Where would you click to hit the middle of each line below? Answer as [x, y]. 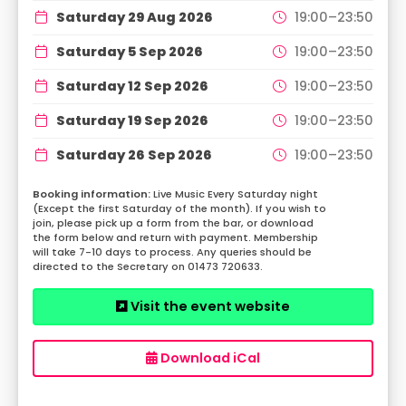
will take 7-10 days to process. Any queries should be [172, 251]
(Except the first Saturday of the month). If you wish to [179, 208]
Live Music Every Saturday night [236, 193]
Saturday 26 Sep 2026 [134, 155]
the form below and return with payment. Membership [175, 237]
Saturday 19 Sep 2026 [132, 120]
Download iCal [209, 358]
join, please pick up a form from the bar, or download [173, 222]
